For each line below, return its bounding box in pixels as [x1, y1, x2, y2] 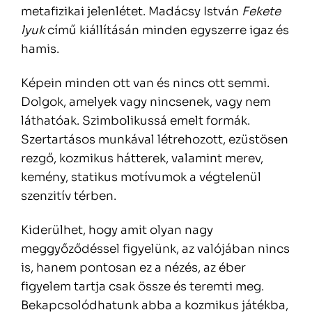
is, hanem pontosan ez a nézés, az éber [21, 260, 246, 275]
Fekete [242, 4, 281, 19]
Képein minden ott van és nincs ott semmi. [21, 76, 270, 91]
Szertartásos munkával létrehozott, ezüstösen [21, 132, 288, 147]
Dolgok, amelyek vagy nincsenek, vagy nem [21, 95, 271, 109]
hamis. [21, 42, 59, 56]
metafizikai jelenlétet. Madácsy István [21, 4, 242, 19]
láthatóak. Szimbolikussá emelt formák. [21, 114, 250, 128]
